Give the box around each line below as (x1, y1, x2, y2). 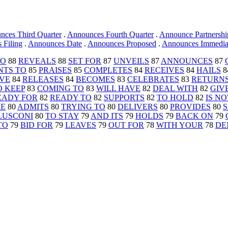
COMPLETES (84, 66, 132, 75)
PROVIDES (170, 102, 211, 111)
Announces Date (28, 39, 82, 48)
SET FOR (68, 56, 101, 66)
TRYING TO (61, 102, 105, 111)
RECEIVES (145, 66, 184, 75)
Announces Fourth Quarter (67, 30, 154, 39)
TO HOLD (157, 93, 193, 102)
